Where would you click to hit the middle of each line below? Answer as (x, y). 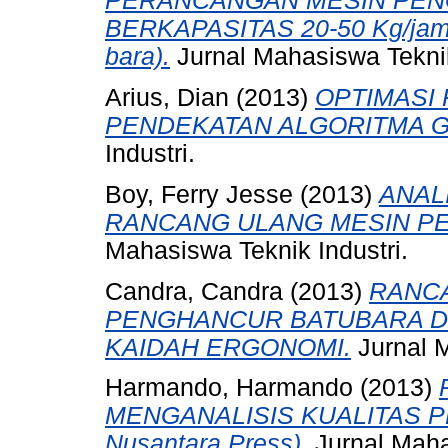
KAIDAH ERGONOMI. (228, 347)
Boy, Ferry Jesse (199, 194)
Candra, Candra (194, 291)
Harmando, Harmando (229, 388)
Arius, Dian (167, 97)
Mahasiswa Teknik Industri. (256, 250)
